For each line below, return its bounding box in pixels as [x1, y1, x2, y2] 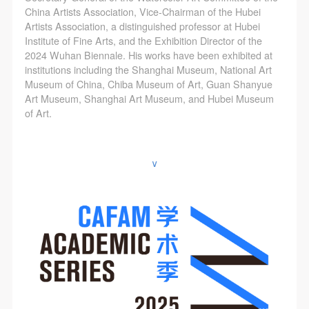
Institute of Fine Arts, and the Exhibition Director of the [24, 33, 262, 48]
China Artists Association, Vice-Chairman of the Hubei [24, 4, 261, 19]
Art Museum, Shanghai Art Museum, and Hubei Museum [24, 91, 274, 106]
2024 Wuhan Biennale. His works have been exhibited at [24, 48, 272, 62]
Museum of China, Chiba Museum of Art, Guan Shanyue [24, 77, 272, 91]
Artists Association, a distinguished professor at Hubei [24, 19, 260, 33]
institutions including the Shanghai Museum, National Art [24, 62, 272, 77]
